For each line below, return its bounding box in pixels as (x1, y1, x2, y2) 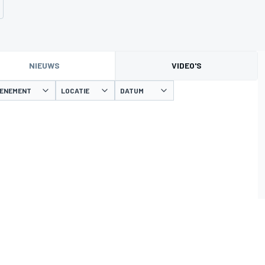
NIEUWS (29, 60, 60, 70)
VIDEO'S (172, 60, 202, 70)
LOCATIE (61, 86, 89, 95)
